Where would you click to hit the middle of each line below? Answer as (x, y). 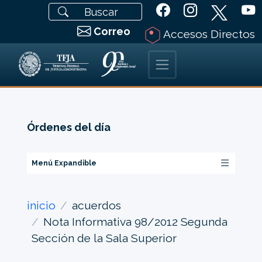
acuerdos (96, 205)
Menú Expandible (64, 163)
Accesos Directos (208, 34)
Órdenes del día (68, 127)
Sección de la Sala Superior (104, 238)
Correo (112, 31)
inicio (41, 205)
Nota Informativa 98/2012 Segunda (135, 221)
